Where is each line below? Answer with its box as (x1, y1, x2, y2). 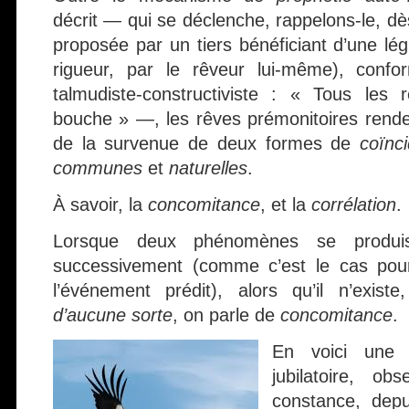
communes (53, 158, 142, 178)
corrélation (311, 194, 396, 215)
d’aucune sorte (53, 305, 173, 325)
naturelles (169, 158, 247, 178)
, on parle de (173, 305, 280, 325)
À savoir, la (53, 194, 148, 215)
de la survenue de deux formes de (53, 133, 361, 153)
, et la (260, 194, 311, 215)
